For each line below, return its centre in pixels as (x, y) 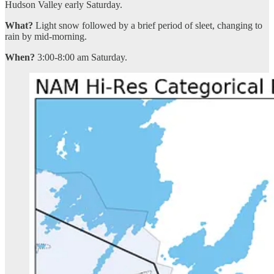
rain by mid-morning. (46, 36)
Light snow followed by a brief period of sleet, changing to (148, 25)
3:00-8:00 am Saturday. (81, 57)
